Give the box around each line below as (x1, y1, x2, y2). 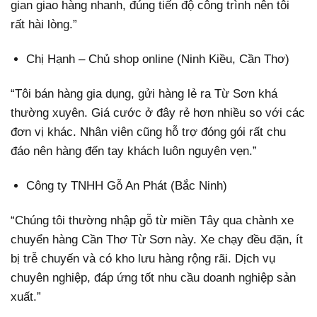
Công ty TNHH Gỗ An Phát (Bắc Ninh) (26, 179, 228, 193)
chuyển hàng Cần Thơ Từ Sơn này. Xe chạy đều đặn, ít (11, 233, 303, 247)
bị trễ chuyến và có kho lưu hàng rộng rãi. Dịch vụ (11, 252, 275, 266)
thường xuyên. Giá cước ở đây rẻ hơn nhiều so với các (11, 106, 305, 120)
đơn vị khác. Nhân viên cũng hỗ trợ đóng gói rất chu (11, 125, 286, 139)
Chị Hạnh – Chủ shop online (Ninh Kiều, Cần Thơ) (26, 52, 290, 67)
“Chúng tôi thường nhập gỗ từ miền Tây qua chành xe (11, 214, 294, 228)
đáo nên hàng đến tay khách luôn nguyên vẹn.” (11, 144, 257, 158)
